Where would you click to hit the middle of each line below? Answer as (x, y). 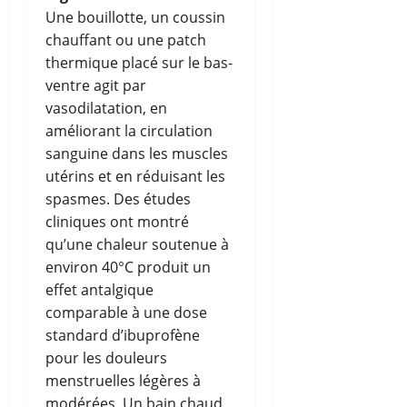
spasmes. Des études (118, 199)
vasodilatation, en (106, 108)
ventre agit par (96, 85)
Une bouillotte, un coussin (135, 17)
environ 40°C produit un (128, 267)
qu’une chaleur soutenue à (137, 244)
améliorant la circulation (129, 130)
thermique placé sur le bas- (139, 62)
